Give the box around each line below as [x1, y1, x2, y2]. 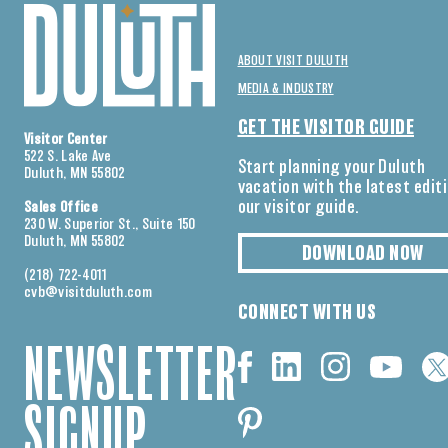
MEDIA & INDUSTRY [237, 82, 334, 96]
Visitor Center [24, 132, 108, 148]
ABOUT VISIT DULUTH [237, 54, 349, 68]
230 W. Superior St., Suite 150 [24, 217, 196, 233]
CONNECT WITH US [237, 303, 376, 323]
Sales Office [24, 200, 98, 216]
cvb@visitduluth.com [24, 285, 153, 301]
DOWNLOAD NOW [301, 244, 424, 264]
